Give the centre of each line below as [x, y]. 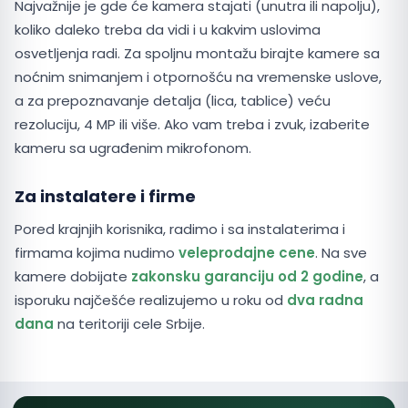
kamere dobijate [73, 276]
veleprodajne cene [247, 253]
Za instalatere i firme [105, 196]
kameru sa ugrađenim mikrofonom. [133, 148]
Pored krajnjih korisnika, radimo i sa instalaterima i [180, 229]
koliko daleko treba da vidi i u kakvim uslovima [168, 30]
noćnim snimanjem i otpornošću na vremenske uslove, [198, 77]
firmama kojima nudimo [97, 253]
